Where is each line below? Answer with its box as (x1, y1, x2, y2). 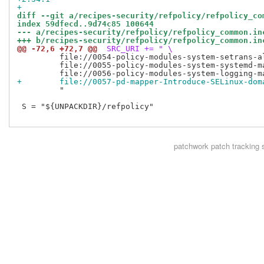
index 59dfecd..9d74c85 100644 (17, 19, 154, 29)
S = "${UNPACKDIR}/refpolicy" (17, 102, 154, 111)
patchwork (173, 140, 209, 152)
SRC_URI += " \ (102, 44, 173, 54)
